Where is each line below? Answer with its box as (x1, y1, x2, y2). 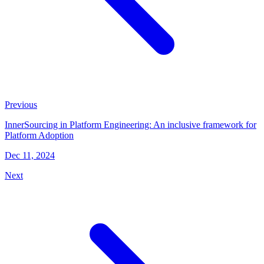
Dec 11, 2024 (5, 150, 55, 161)
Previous (5, 100, 37, 110)
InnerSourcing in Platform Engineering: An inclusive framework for (5, 120, 256, 130)
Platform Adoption (5, 130, 74, 141)
